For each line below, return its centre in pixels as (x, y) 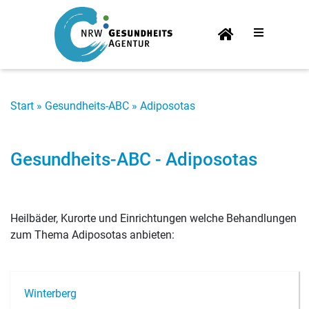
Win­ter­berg (50, 293)
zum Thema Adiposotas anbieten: (92, 235)
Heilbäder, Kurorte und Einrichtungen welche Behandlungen (153, 218)
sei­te (226, 45)
